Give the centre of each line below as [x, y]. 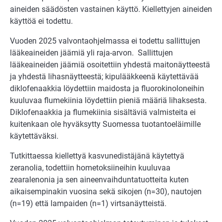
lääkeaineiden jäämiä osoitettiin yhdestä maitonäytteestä [110, 64]
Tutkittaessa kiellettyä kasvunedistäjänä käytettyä [97, 156]
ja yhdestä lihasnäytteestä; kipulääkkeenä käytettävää [104, 76]
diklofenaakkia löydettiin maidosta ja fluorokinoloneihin [107, 88]
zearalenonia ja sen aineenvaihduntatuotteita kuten [99, 179]
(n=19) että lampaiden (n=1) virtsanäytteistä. [88, 203]
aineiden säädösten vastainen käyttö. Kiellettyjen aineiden [111, 9]
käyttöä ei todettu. [41, 21]
